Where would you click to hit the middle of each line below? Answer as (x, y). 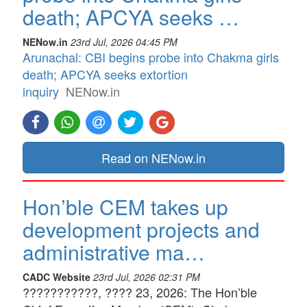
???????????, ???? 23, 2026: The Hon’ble (140, 292)
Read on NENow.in (153, 157)
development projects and (141, 229)
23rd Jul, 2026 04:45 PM (124, 42)
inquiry (41, 91)
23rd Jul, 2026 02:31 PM (147, 277)
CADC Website (57, 277)
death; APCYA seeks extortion (105, 74)
